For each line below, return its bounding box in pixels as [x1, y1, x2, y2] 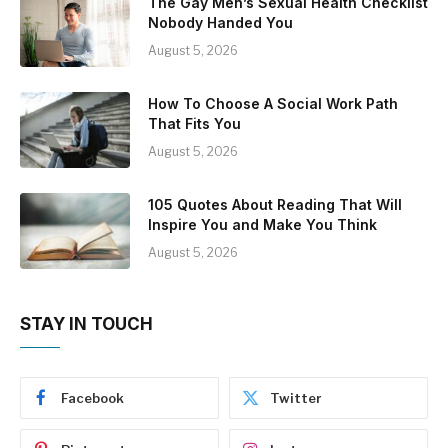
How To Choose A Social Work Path [148, 94, 398, 112]
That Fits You [148, 114, 241, 132]
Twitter [270, 389, 322, 406]
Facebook [61, 389, 124, 406]
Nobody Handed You [148, 13, 293, 31]
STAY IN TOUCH [20, 313, 153, 334]
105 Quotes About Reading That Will [148, 195, 402, 213]
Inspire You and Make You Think [148, 215, 377, 233]
